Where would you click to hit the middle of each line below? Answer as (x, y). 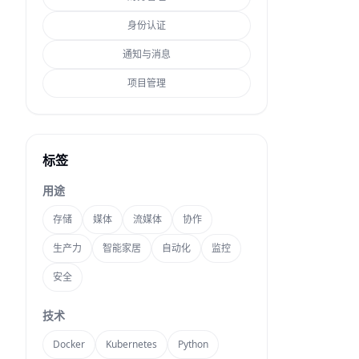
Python (193, 344)
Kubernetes (131, 344)
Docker (69, 344)
